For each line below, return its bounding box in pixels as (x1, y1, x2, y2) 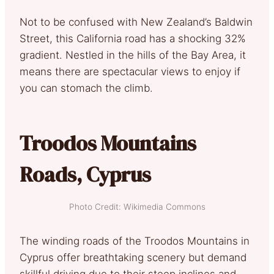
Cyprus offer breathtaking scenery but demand (20, 251, 246, 264)
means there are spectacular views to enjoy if (20, 65, 240, 78)
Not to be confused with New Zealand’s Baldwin (20, 15, 253, 28)
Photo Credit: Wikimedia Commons (68, 201, 206, 212)
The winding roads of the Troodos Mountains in (20, 234, 250, 247)
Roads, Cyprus (20, 160, 151, 188)
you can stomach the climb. (20, 81, 153, 94)
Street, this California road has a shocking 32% (20, 32, 246, 45)
